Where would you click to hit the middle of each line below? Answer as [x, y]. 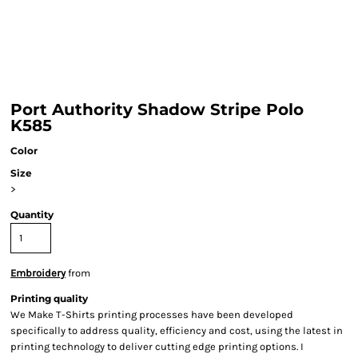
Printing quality [49, 298]
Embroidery [38, 273]
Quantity [32, 215]
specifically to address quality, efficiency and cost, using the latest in [177, 330]
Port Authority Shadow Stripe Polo [157, 109]
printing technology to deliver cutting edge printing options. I [157, 346]
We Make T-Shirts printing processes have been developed [152, 314]
